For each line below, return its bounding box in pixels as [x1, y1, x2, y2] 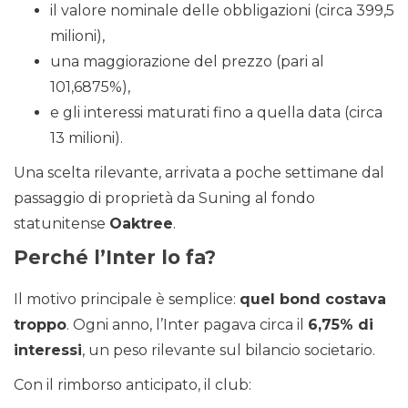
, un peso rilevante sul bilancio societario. [82, 342, 375, 360]
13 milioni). [50, 129, 123, 148]
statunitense [14, 215, 109, 233]
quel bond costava [240, 291, 386, 309]
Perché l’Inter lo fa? [14, 246, 216, 270]
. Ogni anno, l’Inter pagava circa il [66, 316, 308, 334]
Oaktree [109, 215, 173, 233]
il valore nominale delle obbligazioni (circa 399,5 [50, 2, 394, 20]
